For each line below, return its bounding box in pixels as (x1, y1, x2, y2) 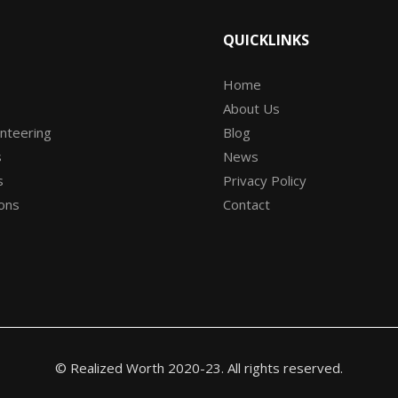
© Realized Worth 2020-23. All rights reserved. (55, 359, 343, 377)
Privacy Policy (223, 171, 306, 189)
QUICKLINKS (223, 30, 309, 50)
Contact (223, 195, 270, 213)
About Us (223, 99, 280, 117)
